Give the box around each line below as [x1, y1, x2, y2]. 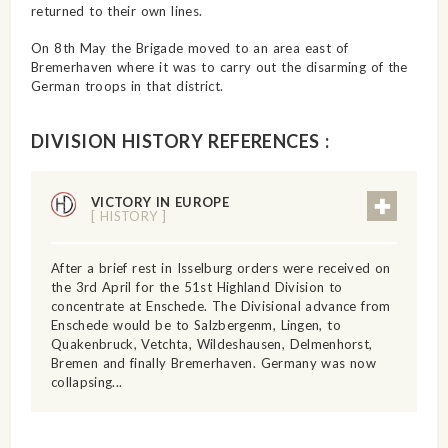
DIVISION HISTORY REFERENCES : [30, 129, 330, 152]
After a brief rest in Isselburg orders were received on [50, 259, 391, 276]
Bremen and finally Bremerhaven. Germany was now [50, 354, 377, 371]
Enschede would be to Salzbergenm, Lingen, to [50, 316, 342, 333]
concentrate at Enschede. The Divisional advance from [50, 297, 391, 314]
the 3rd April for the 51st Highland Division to [50, 278, 343, 295]
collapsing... [50, 373, 123, 390]
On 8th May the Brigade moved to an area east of [30, 39, 349, 56]
